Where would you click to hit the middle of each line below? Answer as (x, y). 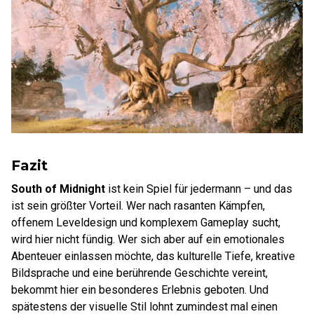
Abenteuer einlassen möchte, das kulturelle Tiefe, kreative (153, 256)
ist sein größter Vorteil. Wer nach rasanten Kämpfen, (138, 205)
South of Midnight (58, 189)
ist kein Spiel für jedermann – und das (199, 189)
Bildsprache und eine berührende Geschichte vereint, (139, 273)
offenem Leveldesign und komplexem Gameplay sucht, (146, 222)
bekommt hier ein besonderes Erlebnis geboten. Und (140, 289)
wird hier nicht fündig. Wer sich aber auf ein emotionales (148, 239)
